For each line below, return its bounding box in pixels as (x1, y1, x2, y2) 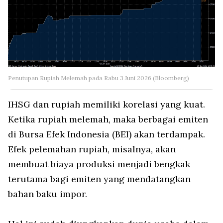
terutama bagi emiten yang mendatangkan (8, 173, 191, 185)
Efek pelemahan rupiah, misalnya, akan (8, 143, 176, 155)
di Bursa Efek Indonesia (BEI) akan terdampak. (8, 128, 205, 140)
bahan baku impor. (8, 188, 87, 200)
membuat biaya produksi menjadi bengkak (8, 158, 190, 170)
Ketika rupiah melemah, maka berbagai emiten (8, 113, 208, 125)
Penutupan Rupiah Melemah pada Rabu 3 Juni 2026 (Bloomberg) (8, 74, 189, 82)
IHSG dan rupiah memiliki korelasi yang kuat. (8, 98, 205, 110)
